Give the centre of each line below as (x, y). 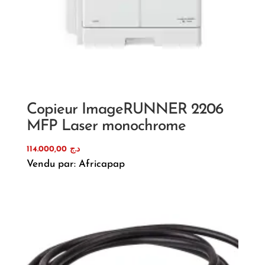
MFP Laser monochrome (106, 126)
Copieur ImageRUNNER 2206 (125, 109)
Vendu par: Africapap (75, 164)
